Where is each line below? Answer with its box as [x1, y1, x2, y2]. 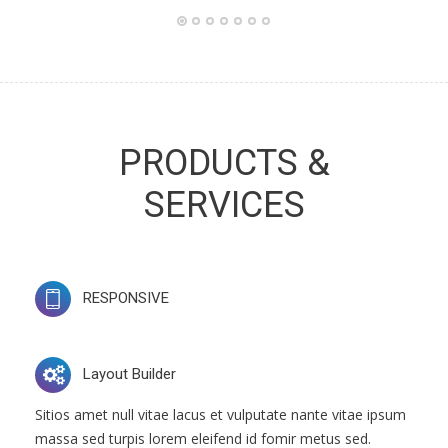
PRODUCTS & [118, 141, 330, 184]
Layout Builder [83, 364, 176, 383]
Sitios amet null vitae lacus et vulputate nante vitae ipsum [35, 404, 406, 424]
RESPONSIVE [83, 288, 169, 307]
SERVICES [143, 183, 305, 226]
